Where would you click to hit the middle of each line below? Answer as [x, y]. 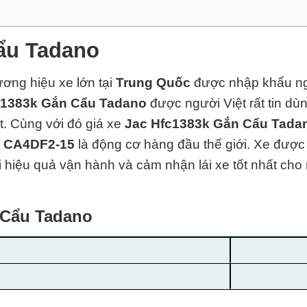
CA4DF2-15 [39, 144]
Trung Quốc [153, 82]
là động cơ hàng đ [130, 144]
